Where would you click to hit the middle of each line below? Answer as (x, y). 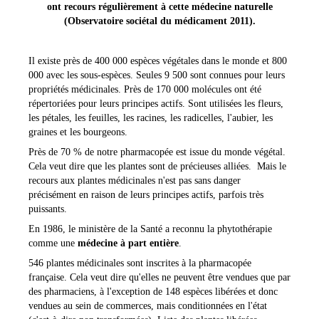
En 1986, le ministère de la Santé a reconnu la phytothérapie (150, 229)
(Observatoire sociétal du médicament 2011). (159, 21)
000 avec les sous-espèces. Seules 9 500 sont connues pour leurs (157, 75)
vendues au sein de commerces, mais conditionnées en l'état (148, 305)
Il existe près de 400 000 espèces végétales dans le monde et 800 (158, 61)
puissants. (48, 209)
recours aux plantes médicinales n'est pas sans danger (135, 180)
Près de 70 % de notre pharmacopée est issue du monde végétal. (157, 152)
